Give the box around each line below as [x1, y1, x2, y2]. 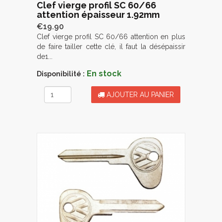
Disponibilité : [37, 69, 85, 78]
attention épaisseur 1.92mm [37, 9, 160, 20]
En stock [87, 68, 121, 78]
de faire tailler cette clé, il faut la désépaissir [37, 42, 185, 51]
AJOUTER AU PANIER [105, 90, 174, 99]
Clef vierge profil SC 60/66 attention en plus [37, 32, 185, 41]
